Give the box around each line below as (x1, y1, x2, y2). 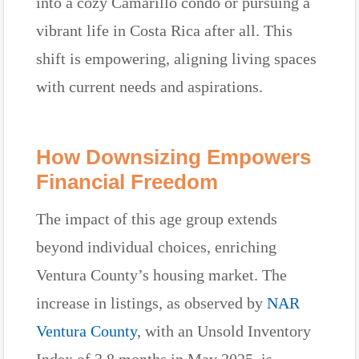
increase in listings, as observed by (36, 293, 267, 312)
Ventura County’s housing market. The (36, 265, 287, 284)
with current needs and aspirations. (36, 77, 263, 95)
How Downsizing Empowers (36, 144, 311, 169)
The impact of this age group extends (36, 209, 277, 228)
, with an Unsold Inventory (137, 321, 311, 340)
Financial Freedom (36, 169, 218, 194)
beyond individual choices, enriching (36, 237, 276, 256)
